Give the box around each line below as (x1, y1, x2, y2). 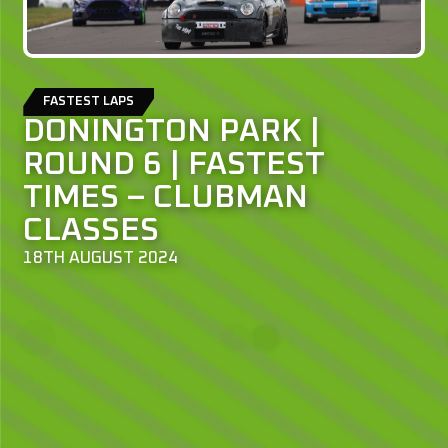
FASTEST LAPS (43, 95, 135, 109)
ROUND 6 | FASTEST (23, 149, 326, 182)
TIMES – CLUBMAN (23, 182, 309, 215)
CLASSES (23, 215, 160, 248)
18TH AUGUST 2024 (23, 250, 179, 268)
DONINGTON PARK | (23, 116, 321, 149)
